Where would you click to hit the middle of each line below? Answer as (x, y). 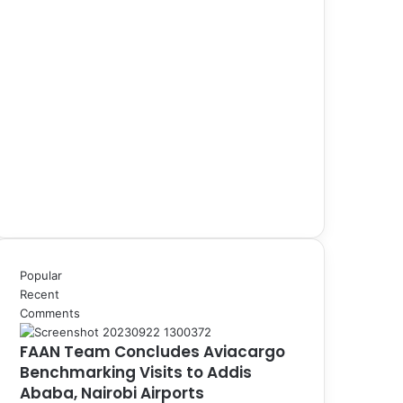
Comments (50, 313)
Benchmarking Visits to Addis (136, 372)
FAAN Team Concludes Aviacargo (152, 351)
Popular (41, 275)
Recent (40, 294)
